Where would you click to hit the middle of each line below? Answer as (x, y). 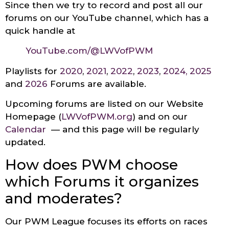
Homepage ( (33, 117)
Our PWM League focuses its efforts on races (106, 221)
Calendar (26, 130)
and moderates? (64, 198)
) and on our (160, 117)
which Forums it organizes (102, 181)
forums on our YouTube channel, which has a (107, 18)
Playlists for (32, 71)
